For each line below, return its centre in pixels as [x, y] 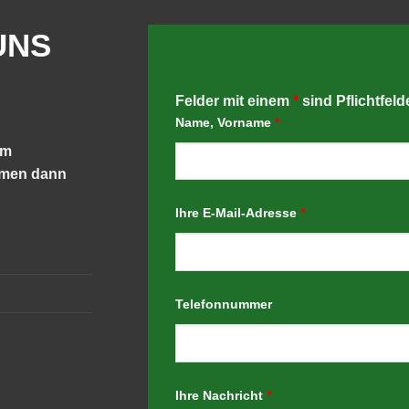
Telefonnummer [223, 304]
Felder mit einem [234, 100]
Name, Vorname [225, 122]
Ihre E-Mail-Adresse [237, 213]
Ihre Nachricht [220, 396]
